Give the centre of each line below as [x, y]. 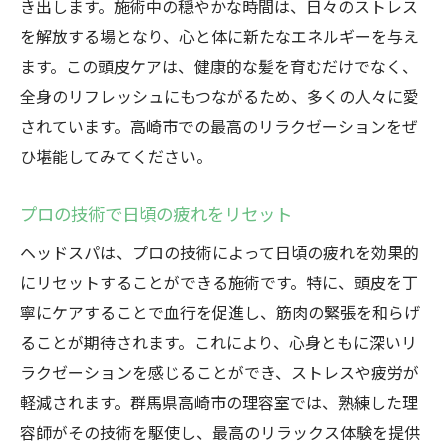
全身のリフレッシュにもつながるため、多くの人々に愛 [219, 96]
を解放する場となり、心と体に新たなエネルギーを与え [219, 36]
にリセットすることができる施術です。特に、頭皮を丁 [219, 282]
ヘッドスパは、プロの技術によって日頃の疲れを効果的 [219, 252]
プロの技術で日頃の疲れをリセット [156, 213]
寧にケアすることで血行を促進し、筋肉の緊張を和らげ [220, 312]
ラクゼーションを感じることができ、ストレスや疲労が [219, 372]
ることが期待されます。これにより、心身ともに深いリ [218, 342]
